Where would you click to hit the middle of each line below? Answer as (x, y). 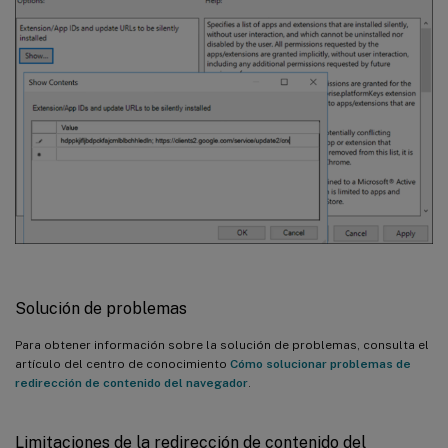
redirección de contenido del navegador (131, 382)
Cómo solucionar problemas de (320, 363)
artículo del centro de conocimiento (122, 363)
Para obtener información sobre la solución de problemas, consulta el (222, 344)
